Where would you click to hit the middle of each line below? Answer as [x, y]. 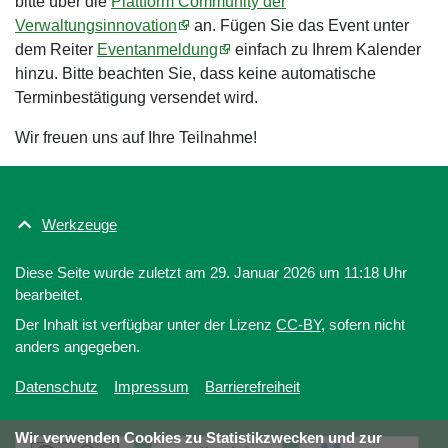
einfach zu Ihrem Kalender [326, 49]
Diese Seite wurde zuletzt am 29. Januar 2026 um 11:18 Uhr [211, 272]
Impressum [151, 386]
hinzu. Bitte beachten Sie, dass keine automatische [195, 73]
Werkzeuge [79, 224]
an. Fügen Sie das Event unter [299, 25]
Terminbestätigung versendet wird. [136, 97]
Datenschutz [56, 386]
